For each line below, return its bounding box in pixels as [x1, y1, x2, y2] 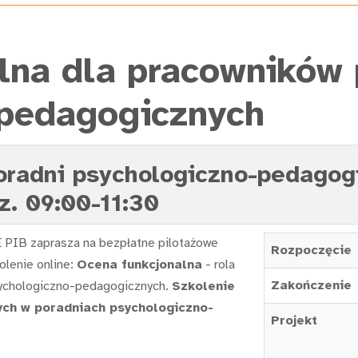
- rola [202, 256, 235, 272]
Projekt [270, 312, 317, 328]
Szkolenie [172, 277, 235, 294]
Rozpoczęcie [270, 241, 352, 258]
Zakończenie [270, 276, 352, 293]
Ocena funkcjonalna [77, 256, 202, 272]
